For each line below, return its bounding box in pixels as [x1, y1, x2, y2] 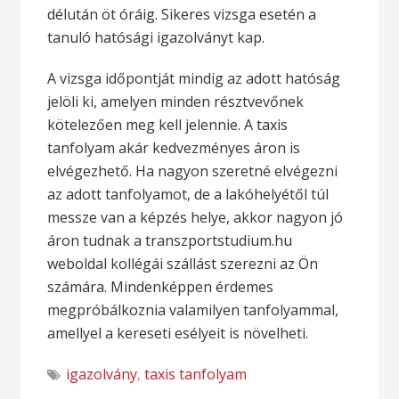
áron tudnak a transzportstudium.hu [47, 231, 293, 250]
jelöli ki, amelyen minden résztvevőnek [47, 92, 305, 111]
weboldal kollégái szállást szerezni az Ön [47, 254, 319, 273]
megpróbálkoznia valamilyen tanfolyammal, [47, 300, 339, 320]
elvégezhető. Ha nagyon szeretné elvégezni [47, 161, 338, 181]
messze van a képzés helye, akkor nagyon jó [47, 208, 344, 227]
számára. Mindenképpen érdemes [47, 277, 274, 297]
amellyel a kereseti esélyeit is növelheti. [47, 323, 309, 343]
